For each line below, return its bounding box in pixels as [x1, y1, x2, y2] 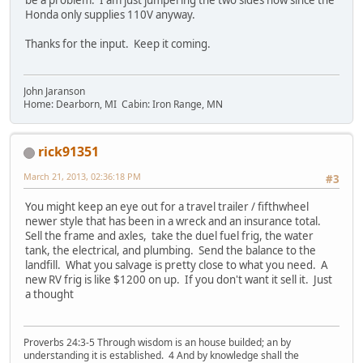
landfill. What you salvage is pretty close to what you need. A [25, 258, 328, 273]
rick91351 [38, 142, 99, 160]
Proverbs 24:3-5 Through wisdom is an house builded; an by [23, 335, 291, 349]
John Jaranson [23, 83, 85, 98]
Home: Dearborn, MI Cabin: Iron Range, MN [23, 96, 223, 111]
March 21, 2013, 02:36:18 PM [23, 169, 141, 182]
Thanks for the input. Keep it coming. [25, 36, 211, 51]
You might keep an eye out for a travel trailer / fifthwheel [25, 199, 311, 215]
